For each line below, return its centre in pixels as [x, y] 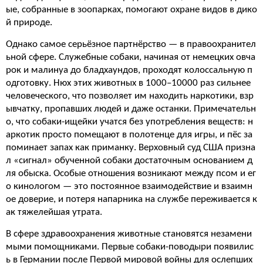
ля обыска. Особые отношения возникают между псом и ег [131, 173]
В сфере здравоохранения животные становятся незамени [129, 234]
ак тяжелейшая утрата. [54, 212]
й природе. [29, 23]
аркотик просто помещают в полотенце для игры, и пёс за [129, 135]
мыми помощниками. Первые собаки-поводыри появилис [130, 247]
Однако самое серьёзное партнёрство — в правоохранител [131, 44]
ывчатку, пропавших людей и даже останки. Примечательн [131, 109]
